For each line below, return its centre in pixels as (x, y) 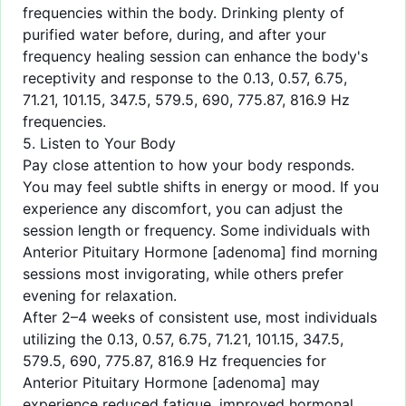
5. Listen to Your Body (99, 144)
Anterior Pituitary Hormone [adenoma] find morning (200, 252)
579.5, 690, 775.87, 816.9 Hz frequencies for (174, 361)
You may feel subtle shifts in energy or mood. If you (201, 187)
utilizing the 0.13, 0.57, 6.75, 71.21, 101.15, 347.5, (183, 339)
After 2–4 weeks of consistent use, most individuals (200, 318)
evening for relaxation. (100, 296)
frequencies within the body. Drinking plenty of (184, 13)
